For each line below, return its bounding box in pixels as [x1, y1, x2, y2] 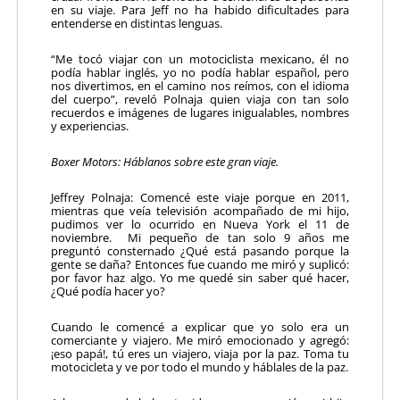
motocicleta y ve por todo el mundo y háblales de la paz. [51, 358, 348, 375]
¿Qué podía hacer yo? [51, 282, 165, 299]
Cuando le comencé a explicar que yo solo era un [51, 318, 349, 335]
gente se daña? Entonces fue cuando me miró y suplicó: [51, 255, 349, 272]
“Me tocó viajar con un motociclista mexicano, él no [51, 50, 349, 67]
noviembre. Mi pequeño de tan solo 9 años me [51, 229, 349, 246]
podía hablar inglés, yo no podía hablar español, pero [51, 63, 349, 80]
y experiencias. [51, 117, 129, 134]
